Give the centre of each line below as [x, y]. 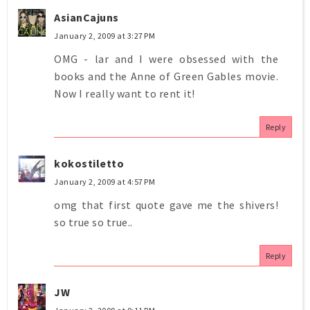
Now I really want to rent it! [125, 93]
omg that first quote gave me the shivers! [166, 204]
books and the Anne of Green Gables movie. [166, 76]
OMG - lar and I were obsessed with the [166, 58]
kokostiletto [89, 163]
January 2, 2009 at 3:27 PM [104, 35]
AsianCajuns [86, 17]
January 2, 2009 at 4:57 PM [104, 181]
